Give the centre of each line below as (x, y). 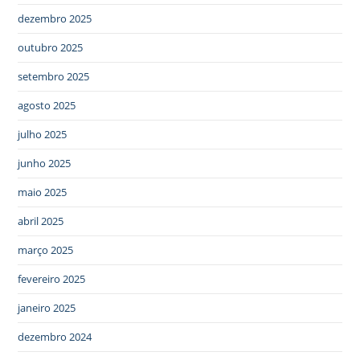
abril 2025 (41, 221)
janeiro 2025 (47, 308)
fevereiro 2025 (52, 279)
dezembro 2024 (55, 337)
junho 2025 (45, 164)
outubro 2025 (51, 48)
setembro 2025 (54, 77)
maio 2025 (43, 192)
